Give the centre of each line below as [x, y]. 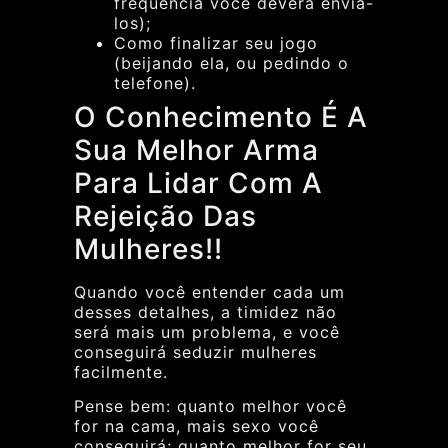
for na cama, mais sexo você [196, 426]
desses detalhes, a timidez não [205, 311]
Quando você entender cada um [209, 291]
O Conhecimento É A [221, 116]
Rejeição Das [165, 215]
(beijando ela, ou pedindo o [231, 62]
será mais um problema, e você [207, 331]
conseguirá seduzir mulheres [195, 351]
